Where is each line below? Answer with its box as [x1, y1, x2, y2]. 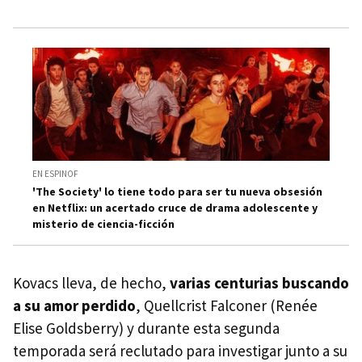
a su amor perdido [13, 296, 136, 316]
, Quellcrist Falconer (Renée [136, 296, 318, 316]
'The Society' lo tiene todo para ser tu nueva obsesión [32, 184, 322, 200]
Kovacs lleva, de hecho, [13, 273, 166, 293]
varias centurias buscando [166, 273, 349, 293]
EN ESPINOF [32, 168, 78, 180]
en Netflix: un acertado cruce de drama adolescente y [32, 200, 318, 216]
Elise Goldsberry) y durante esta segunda [13, 318, 280, 339]
